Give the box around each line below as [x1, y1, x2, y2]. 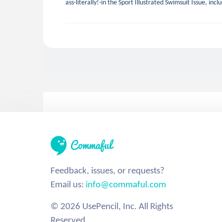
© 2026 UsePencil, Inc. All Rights [51, 200, 173, 212]
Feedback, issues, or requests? [51, 165, 165, 176]
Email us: [51, 178, 86, 190]
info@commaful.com [86, 178, 166, 190]
